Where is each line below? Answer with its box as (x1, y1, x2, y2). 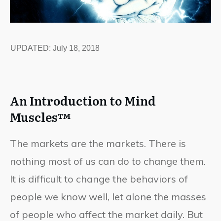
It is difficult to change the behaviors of (10, 172, 188, 185)
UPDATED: (10, 43, 53, 52)
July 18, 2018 (53, 43, 100, 52)
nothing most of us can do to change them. (10, 154, 206, 167)
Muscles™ (10, 108, 71, 125)
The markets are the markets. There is (10, 137, 186, 149)
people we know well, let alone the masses (10, 190, 206, 203)
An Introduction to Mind (10, 91, 156, 109)
